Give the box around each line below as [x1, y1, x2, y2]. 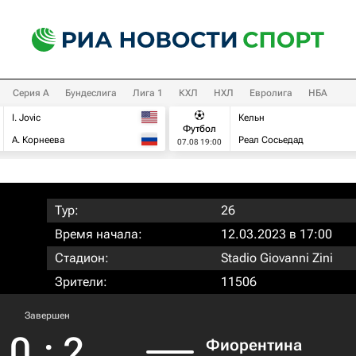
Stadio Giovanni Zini [221, 250, 333, 265]
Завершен [24, 310, 70, 321]
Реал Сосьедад [238, 134, 304, 145]
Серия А [13, 87, 49, 99]
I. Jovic [12, 112, 41, 123]
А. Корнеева [12, 134, 64, 145]
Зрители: [55, 274, 107, 289]
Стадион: [55, 250, 109, 265]
